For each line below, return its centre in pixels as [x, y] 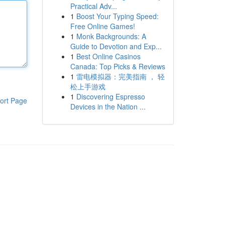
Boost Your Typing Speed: [117, 16]
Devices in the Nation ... [108, 106]
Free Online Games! [102, 26]
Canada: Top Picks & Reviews [118, 66]
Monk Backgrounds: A [111, 36]
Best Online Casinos [108, 56]
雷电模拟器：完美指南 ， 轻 [120, 76]
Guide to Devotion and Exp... [116, 46]
